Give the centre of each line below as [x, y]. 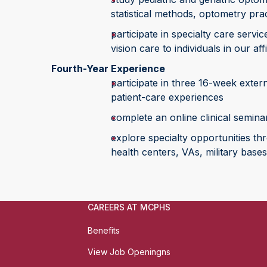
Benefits [104, 230]
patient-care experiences [167, 97]
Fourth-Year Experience [108, 69]
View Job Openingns [129, 252]
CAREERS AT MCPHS [129, 207]
